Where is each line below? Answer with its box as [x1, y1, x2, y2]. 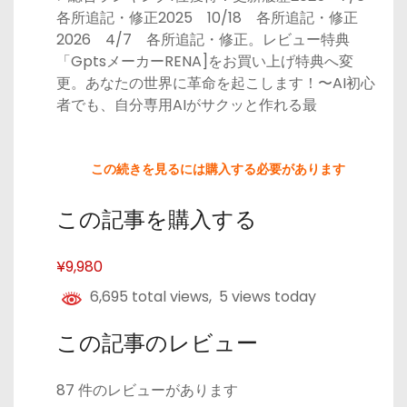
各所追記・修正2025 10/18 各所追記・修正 [56, 6, 358, 28]
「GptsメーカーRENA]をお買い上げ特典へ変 [56, 50, 353, 72]
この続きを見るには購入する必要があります [91, 159, 345, 178]
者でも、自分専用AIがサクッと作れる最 [56, 94, 317, 115]
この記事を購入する [56, 206, 257, 233]
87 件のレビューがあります [56, 379, 238, 401]
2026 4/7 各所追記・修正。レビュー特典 [56, 28, 350, 50]
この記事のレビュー [56, 330, 258, 356]
